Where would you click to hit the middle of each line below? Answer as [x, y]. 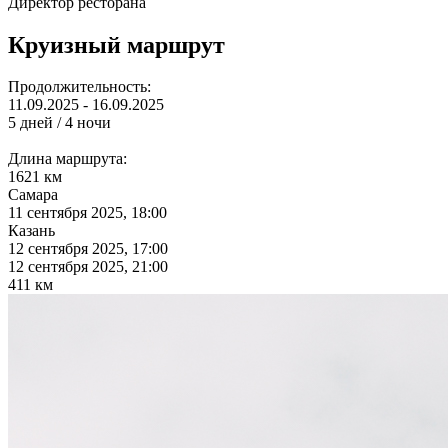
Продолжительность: [79, 87]
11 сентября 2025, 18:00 [87, 213]
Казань [31, 231]
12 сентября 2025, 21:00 [88, 267]
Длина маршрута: [67, 159]
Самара [33, 195]
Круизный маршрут [116, 44]
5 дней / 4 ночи [59, 123]
